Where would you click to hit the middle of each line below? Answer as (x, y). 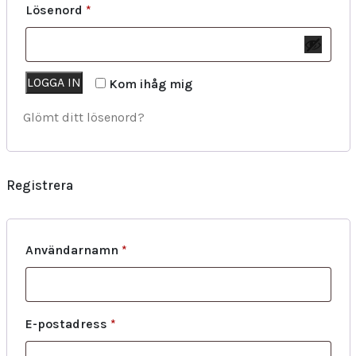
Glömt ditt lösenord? (83, 117)
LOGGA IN (54, 82)
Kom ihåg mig (150, 84)
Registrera (39, 185)
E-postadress (68, 324)
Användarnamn (73, 250)
